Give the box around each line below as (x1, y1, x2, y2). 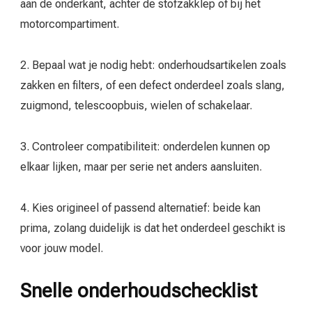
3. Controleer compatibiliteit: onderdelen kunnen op (20, 140, 270, 154)
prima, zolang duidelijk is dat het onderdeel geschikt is (20, 221, 286, 235)
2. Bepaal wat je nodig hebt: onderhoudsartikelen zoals (20, 58, 286, 72)
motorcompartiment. (20, 17, 119, 31)
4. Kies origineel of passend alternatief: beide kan (20, 201, 260, 215)
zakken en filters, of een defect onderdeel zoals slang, (20, 79, 285, 93)
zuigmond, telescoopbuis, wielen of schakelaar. (20, 99, 252, 113)
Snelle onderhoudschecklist (20, 279, 257, 303)
